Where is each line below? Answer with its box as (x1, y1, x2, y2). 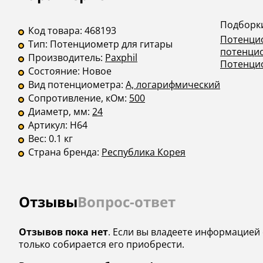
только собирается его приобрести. (19, 238, 184, 251)
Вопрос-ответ (77, 192, 176, 212)
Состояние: (28, 65, 82, 78)
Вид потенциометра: (28, 78, 126, 92)
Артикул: (28, 119, 70, 132)
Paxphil (105, 51, 137, 65)
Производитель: (28, 51, 105, 65)
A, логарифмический (126, 78, 220, 92)
